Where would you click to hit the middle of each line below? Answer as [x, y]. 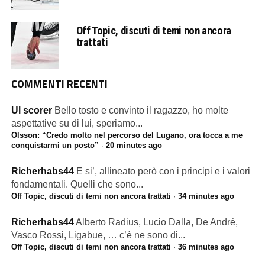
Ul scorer [31, 111]
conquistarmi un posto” [55, 146]
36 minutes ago [206, 247]
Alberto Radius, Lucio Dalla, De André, [156, 222]
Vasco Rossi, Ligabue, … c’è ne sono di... [98, 235]
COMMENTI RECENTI [59, 84]
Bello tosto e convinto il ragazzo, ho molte [141, 111]
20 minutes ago [134, 146]
